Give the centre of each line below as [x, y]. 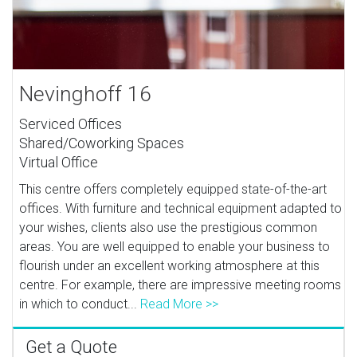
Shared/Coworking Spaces [102, 143]
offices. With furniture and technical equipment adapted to [181, 208]
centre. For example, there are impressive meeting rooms [180, 284]
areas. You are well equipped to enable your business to [175, 246]
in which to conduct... [80, 304]
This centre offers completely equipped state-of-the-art [173, 189]
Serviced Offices [71, 124]
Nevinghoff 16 [86, 94]
